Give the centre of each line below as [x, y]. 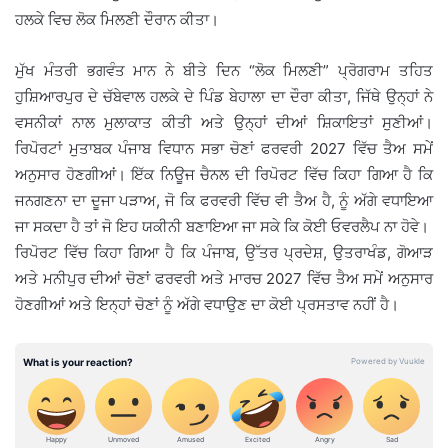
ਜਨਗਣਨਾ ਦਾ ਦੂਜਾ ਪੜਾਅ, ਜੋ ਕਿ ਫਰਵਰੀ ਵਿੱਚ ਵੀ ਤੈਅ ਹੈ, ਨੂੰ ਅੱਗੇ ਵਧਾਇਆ [224, 200]
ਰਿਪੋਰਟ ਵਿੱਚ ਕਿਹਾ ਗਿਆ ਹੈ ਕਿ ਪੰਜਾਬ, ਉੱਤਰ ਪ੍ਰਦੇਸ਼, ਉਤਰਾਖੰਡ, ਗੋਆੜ [224, 252]
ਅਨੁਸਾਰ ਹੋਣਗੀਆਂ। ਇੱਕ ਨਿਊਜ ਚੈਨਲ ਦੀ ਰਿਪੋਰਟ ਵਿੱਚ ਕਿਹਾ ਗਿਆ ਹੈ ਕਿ [224, 174]
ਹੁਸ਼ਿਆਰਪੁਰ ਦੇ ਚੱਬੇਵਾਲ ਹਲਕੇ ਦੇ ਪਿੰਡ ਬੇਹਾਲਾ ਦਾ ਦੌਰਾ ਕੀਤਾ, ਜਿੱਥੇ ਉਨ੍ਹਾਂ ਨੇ [224, 96]
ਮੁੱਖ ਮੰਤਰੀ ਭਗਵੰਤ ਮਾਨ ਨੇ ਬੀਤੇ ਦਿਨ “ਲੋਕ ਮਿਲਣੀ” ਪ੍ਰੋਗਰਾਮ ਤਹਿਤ [224, 70]
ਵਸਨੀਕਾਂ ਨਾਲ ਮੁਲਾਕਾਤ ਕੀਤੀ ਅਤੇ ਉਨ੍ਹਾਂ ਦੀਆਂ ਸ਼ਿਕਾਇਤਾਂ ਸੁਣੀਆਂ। [224, 122]
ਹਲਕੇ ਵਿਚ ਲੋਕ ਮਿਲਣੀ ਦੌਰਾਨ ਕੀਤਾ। [117, 19]
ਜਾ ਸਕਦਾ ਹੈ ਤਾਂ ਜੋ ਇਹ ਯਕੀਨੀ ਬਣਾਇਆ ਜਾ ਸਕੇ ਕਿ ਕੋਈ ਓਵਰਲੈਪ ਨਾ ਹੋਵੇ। [222, 226]
